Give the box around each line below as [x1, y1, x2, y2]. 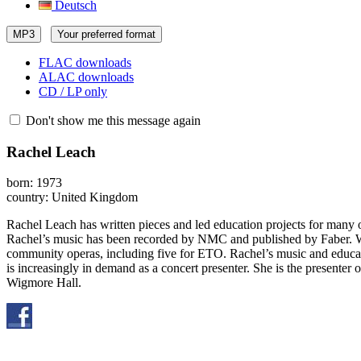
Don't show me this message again [23, 114, 201, 127]
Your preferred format [57, 28, 156, 40]
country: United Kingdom [6, 190, 138, 205]
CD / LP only [39, 85, 107, 98]
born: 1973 [6, 176, 62, 190]
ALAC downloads [39, 70, 134, 84]
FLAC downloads [39, 56, 131, 69]
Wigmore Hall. [6, 276, 81, 290]
